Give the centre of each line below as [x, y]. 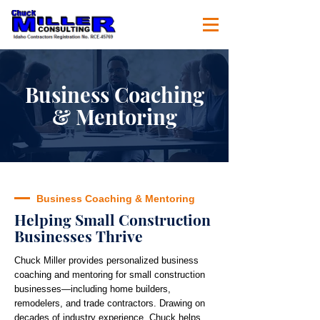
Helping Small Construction [112, 219]
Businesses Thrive [79, 236]
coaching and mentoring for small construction [110, 275]
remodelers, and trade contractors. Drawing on [110, 303]
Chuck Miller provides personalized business [106, 260]
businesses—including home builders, [92, 289]
